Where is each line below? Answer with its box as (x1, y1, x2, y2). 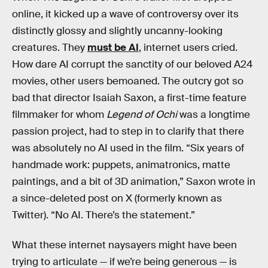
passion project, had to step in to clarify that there (12, 125, 244, 138)
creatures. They (12, 41, 87, 54)
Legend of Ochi (106, 108, 177, 121)
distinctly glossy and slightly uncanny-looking (12, 25, 223, 37)
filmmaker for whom (12, 108, 106, 121)
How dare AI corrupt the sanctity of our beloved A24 (12, 58, 253, 71)
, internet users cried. (139, 41, 237, 54)
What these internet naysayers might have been (12, 238, 237, 251)
